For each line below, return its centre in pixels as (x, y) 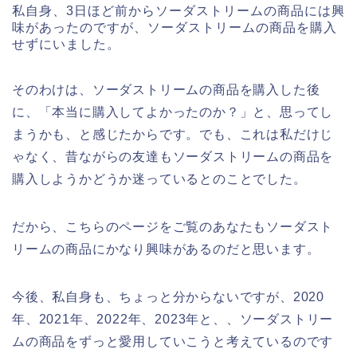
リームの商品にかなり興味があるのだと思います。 (166, 249)
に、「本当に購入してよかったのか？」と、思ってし (173, 112)
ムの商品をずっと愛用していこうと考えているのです (173, 342)
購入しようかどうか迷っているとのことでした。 (159, 179)
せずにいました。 (66, 45)
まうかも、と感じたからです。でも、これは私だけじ (173, 135)
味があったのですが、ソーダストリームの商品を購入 (175, 28)
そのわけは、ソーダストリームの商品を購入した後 (166, 90)
